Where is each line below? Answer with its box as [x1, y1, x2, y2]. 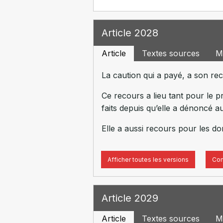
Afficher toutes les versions [107, 155, 189, 163]
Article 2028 [101, 27, 158, 39]
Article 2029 [101, 192, 158, 204]
